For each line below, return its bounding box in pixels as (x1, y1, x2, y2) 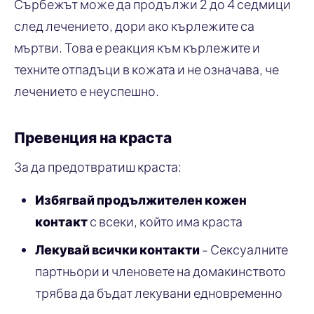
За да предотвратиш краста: (14, 158, 182, 175)
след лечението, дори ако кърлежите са (14, 17, 254, 34)
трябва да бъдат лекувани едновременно (35, 284, 282, 301)
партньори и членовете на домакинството (35, 262, 286, 279)
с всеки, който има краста (88, 212, 243, 229)
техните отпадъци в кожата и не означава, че (14, 60, 279, 77)
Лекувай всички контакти (35, 240, 200, 257)
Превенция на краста (14, 127, 172, 146)
